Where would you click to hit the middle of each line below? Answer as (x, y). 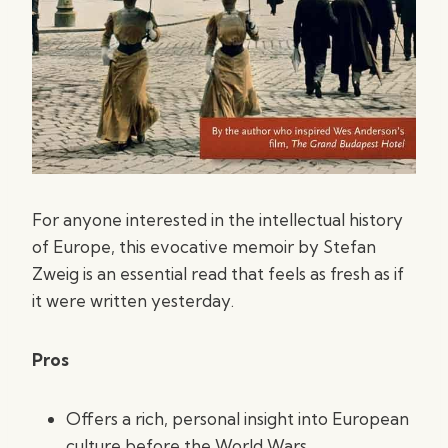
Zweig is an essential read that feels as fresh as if (218, 273)
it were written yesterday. (133, 300)
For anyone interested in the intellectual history (217, 219)
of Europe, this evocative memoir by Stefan (204, 246)
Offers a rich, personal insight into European (237, 418)
